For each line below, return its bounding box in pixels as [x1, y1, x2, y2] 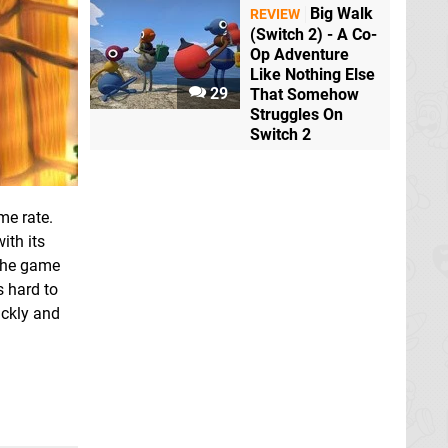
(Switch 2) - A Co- [250, 25, 377, 45]
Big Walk [310, 4, 373, 24]
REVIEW [250, 6, 300, 24]
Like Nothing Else [250, 65, 375, 85]
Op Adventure [250, 45, 349, 65]
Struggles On [250, 105, 343, 125]
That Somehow [250, 85, 359, 105]
